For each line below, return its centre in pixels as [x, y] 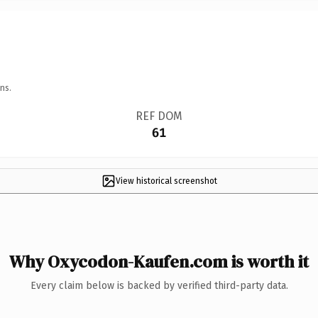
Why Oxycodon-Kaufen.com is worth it [159, 261]
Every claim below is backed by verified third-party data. [159, 285]
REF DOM [159, 116]
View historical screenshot [166, 181]
